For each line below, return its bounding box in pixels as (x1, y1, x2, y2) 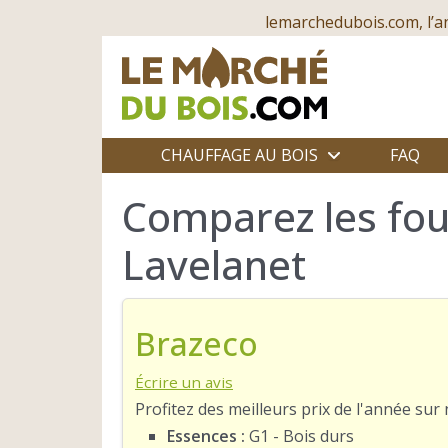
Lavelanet (122, 237, 306, 292)
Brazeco (135, 321, 258, 365)
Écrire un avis (135, 371, 233, 392)
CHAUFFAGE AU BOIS (160, 144, 318, 166)
